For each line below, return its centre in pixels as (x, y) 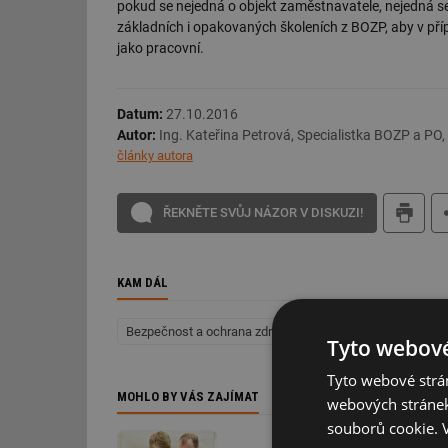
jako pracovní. (160, 48)
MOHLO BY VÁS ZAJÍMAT (188, 397)
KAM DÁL (142, 282)
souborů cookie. (384, 428)
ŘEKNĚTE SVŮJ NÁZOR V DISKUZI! (263, 212)
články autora (155, 155)
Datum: (141, 113)
